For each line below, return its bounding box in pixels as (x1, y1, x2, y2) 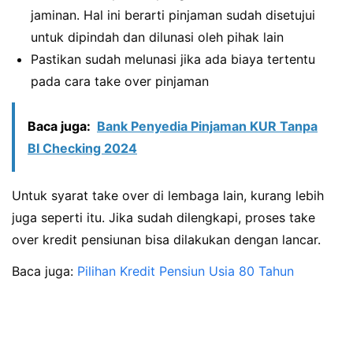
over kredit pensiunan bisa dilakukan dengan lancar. (12, 231, 321, 247)
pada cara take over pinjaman (31, 72, 209, 89)
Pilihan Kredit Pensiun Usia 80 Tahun (77, 263, 294, 280)
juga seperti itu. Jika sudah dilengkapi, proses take (12, 209, 315, 225)
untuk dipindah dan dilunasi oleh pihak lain (31, 28, 284, 45)
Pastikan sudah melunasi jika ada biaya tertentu (31, 50, 315, 67)
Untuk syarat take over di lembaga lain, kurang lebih (12, 187, 324, 203)
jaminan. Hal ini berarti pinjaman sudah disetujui (31, 6, 315, 23)
